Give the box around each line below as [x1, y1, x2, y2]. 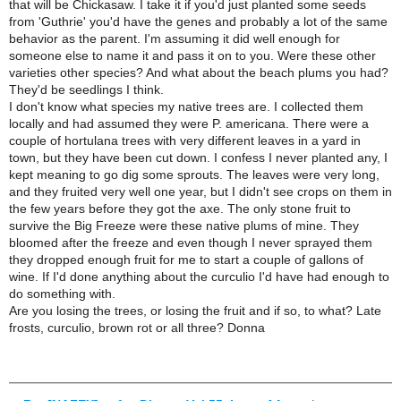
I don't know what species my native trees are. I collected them [9, 99, 363, 114]
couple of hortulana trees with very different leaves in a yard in [9, 133, 361, 148]
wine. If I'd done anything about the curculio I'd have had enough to [9, 269, 389, 284]
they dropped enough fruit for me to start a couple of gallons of [9, 252, 363, 267]
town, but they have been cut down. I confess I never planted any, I [9, 150, 388, 165]
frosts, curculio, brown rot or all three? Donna [9, 320, 265, 335]
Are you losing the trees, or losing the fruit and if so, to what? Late [9, 303, 381, 318]
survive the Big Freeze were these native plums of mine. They [9, 218, 359, 233]
